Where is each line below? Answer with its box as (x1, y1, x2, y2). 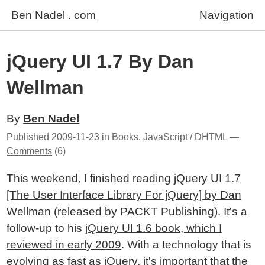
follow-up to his (7, 222, 86, 234)
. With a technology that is (121, 238, 252, 251)
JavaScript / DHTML (143, 132, 228, 142)
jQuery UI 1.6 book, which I (85, 222, 222, 234)
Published (7, 132, 52, 142)
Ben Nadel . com (11, 9, 96, 21)
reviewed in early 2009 (7, 238, 122, 251)
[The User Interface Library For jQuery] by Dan (7, 189, 242, 201)
